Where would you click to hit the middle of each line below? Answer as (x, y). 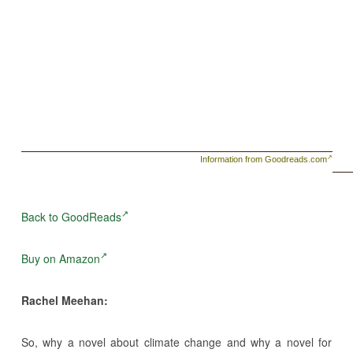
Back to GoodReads (71, 216)
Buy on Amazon (60, 258)
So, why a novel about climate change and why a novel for (176, 342)
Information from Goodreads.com (264, 159)
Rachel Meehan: (64, 300)
